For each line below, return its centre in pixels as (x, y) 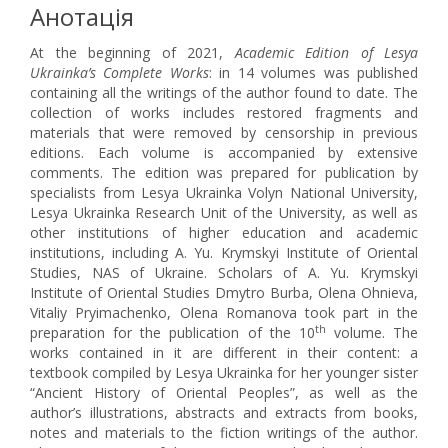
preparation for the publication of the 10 (172, 332)
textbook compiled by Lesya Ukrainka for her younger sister (224, 372)
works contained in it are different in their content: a (224, 352)
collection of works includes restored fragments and (224, 112)
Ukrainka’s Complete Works (119, 72)
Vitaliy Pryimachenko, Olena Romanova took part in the (224, 312)
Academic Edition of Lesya (326, 52)
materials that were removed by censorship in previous (224, 132)
